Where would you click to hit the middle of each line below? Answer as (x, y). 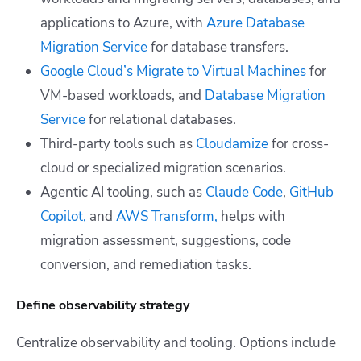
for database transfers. (218, 47)
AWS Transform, (168, 216)
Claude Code (244, 192)
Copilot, (63, 216)
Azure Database (255, 23)
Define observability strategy (103, 305)
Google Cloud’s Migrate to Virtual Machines (173, 71)
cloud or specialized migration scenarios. (163, 168)
